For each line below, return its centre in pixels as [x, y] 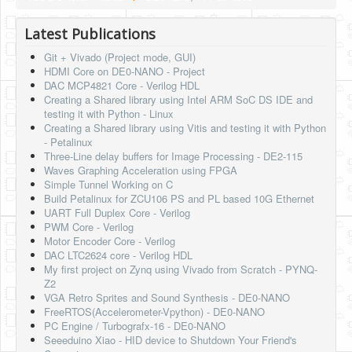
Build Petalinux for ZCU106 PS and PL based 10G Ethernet [179, 198]
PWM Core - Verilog [89, 227]
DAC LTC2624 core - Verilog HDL [118, 255]
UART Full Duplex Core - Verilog [117, 213]
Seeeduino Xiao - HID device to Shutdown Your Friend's [170, 340]
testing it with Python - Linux [109, 114]
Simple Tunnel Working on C [108, 184]
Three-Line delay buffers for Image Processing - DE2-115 [173, 156]
